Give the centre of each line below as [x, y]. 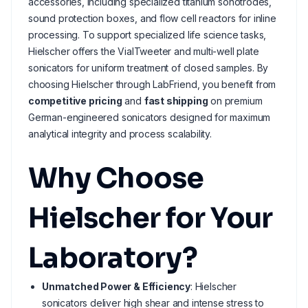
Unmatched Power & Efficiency [116, 286]
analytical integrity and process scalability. [120, 134]
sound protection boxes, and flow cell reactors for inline [152, 18]
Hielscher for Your [151, 218]
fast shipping [176, 101]
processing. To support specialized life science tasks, [147, 35]
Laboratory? [113, 258]
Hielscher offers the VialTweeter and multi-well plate [144, 51]
